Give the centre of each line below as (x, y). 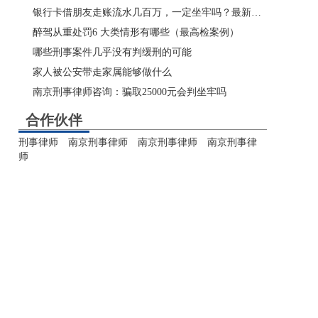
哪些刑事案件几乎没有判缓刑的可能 (112, 52)
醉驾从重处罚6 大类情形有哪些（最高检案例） (136, 32)
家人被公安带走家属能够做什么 (102, 72)
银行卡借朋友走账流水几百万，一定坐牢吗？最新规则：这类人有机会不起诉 (256, 12)
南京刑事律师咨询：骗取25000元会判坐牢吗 (130, 92)
